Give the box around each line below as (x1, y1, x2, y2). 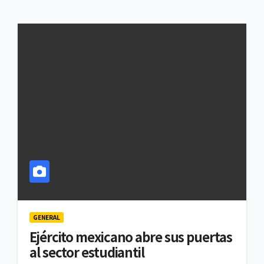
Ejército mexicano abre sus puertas (29, 227, 232, 246)
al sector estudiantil (29, 242, 144, 262)
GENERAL (33, 213, 60, 222)
